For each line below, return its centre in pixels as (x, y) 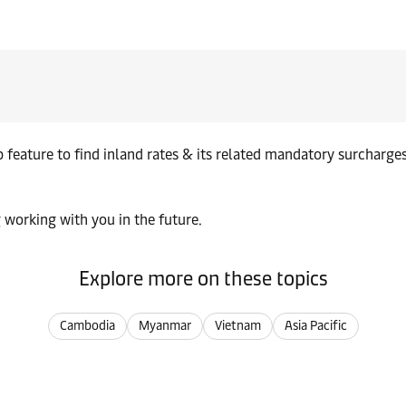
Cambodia (87, 326)
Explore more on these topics (203, 279)
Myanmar (164, 326)
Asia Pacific (315, 326)
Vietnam (237, 326)
